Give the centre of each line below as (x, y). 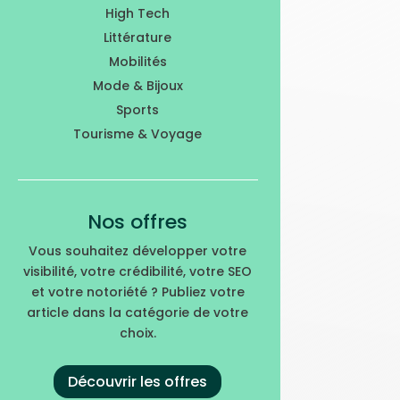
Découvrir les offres (138, 382)
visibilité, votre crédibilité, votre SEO (138, 271)
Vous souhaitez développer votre (138, 250)
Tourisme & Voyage (138, 133)
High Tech (138, 13)
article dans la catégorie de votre (138, 312)
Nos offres (138, 221)
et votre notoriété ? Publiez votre (137, 292)
